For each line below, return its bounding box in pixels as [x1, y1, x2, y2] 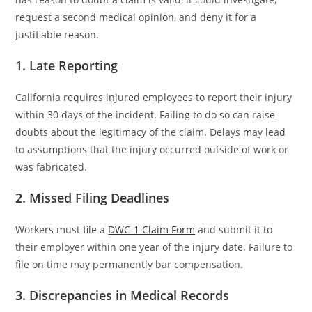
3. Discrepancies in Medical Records [15, 286, 230, 304]
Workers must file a [15, 222, 109, 236]
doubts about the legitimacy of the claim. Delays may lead [15, 125, 286, 139]
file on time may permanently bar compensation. [15, 257, 244, 271]
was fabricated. [15, 159, 88, 173]
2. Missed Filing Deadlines [15, 189, 170, 206]
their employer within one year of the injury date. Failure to [15, 240, 293, 253]
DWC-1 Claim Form [108, 222, 196, 236]
